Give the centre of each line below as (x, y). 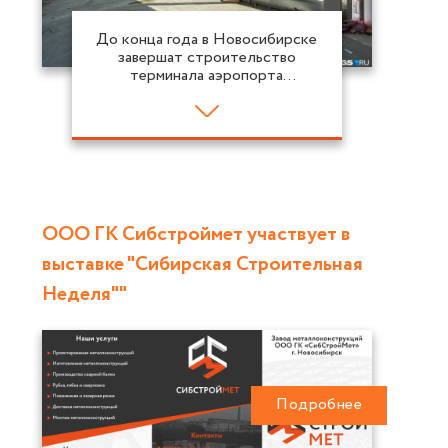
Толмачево (206, 93)
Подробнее (319, 405)
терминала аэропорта (206, 75)
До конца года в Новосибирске (206, 39)
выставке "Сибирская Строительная (202, 264)
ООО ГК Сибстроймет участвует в (196, 234)
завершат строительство (206, 57)
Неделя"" (84, 294)
